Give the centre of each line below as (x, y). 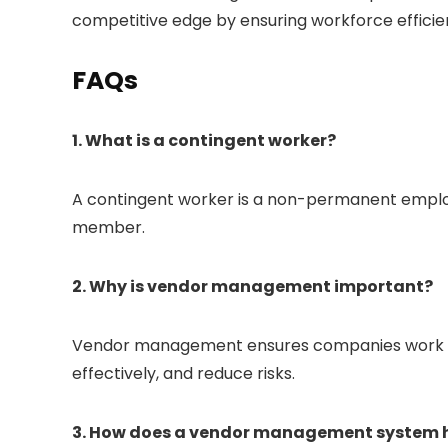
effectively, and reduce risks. (183, 373)
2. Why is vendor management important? (252, 286)
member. (108, 227)
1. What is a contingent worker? (204, 140)
